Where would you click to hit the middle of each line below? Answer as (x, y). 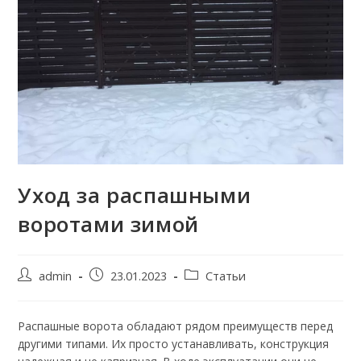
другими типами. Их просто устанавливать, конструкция (174, 344)
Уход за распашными (135, 195)
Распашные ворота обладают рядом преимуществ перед (176, 326)
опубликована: (129, 293)
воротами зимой (108, 224)
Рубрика (207, 276)
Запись (108, 276)
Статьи (226, 276)
